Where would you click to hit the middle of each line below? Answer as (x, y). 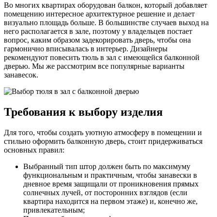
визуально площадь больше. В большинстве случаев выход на (106, 22)
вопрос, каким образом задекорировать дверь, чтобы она (97, 40)
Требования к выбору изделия (83, 112)
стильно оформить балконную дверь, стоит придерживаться (103, 141)
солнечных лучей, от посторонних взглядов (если (105, 192)
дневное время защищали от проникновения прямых (111, 184)
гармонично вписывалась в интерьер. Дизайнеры (86, 48)
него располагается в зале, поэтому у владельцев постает (98, 31)
